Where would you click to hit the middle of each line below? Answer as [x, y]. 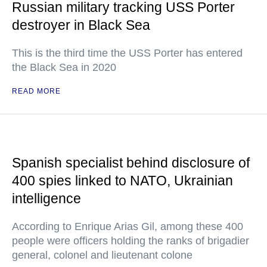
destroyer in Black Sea [81, 25]
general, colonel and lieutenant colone [102, 255]
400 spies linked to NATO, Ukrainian [122, 181]
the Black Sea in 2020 [64, 68]
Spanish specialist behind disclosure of [131, 163]
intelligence [46, 199]
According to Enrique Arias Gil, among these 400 [128, 227]
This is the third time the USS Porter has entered [127, 53]
